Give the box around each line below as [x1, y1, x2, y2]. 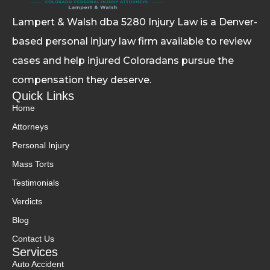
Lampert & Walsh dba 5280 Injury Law [12, 16, 200, 28]
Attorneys [12, 122, 48, 132]
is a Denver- [200, 16, 257, 28]
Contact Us [12, 234, 54, 244]
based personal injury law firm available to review [12, 36, 251, 48]
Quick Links [12, 89, 74, 103]
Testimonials [12, 178, 59, 188]
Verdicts [12, 196, 42, 207]
